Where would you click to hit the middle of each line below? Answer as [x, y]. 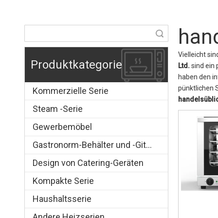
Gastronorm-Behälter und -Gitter [149, 145]
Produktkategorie [76, 65]
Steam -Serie [58, 109]
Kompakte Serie [63, 181]
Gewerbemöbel [62, 127]
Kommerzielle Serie [71, 91]
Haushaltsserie [62, 199]
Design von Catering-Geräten [88, 163]
